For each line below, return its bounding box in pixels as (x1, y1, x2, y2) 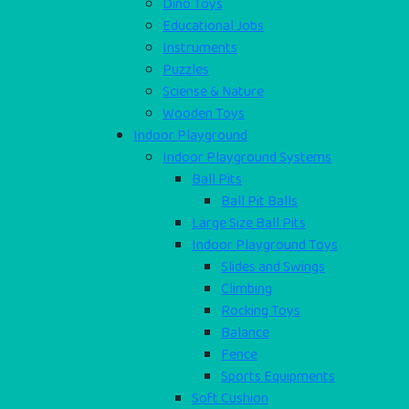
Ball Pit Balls (221, 189, 298, 213)
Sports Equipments (221, 364, 335, 388)
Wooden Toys (163, 101, 245, 125)
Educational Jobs (163, 14, 264, 37)
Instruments (163, 36, 237, 59)
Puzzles (163, 58, 209, 81)
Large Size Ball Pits (192, 211, 306, 235)
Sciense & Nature (163, 79, 264, 103)
